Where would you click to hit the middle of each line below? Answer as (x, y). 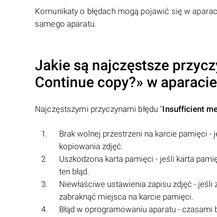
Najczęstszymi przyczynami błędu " (99, 109)
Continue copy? (85, 82)
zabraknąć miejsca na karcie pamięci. (126, 197)
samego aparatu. (66, 24)
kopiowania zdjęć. (91, 146)
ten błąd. (74, 171)
